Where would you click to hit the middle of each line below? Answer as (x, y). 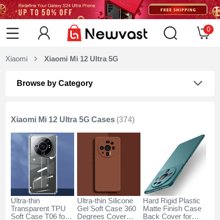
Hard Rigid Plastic (172, 201)
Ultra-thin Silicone (105, 201)
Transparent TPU (39, 209)
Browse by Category (55, 83)
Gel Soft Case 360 (106, 209)
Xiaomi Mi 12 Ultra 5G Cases (63, 120)
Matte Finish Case (172, 209)
